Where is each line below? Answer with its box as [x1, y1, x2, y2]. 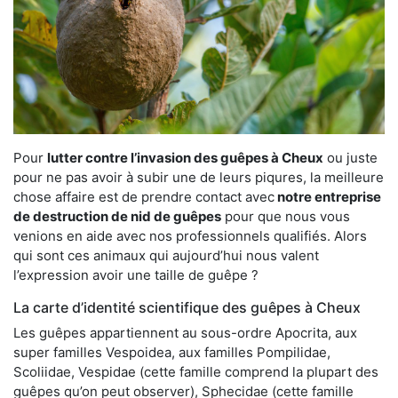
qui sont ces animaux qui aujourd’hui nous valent [13, 246, 319, 264]
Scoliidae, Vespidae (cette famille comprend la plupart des [13, 362, 378, 380]
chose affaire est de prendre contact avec [13, 187, 275, 205]
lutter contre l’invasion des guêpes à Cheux [47, 148, 323, 166]
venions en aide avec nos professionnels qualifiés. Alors [13, 227, 367, 244]
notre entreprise [275, 187, 381, 205]
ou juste [323, 148, 378, 166]
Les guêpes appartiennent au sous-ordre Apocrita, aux [13, 323, 357, 341]
